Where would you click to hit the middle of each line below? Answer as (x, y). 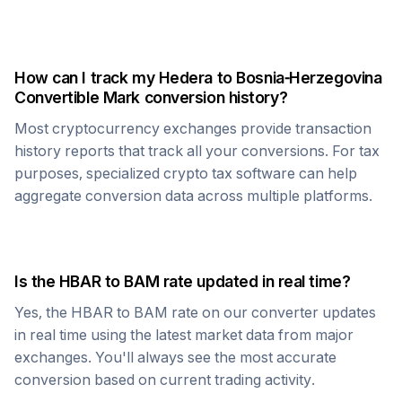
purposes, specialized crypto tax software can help (186, 173)
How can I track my (87, 78)
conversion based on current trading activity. (165, 380)
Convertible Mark (77, 97)
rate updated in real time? (255, 281)
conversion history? (214, 97)
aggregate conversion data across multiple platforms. (193, 196)
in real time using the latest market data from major (184, 335)
